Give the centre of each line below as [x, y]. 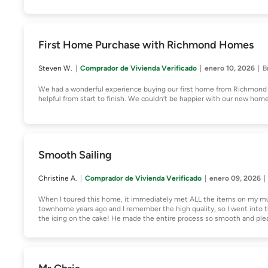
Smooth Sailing [75, 155]
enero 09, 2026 [235, 178]
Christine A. [58, 178]
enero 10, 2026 [230, 68]
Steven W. [55, 68]
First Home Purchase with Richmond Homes [146, 45]
